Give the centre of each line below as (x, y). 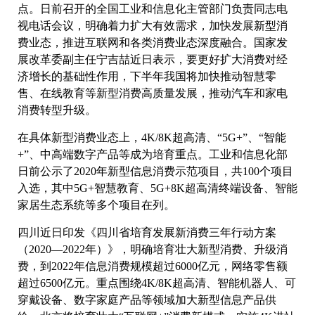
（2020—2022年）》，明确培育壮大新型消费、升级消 (153, 250)
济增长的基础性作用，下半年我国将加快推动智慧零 (147, 77)
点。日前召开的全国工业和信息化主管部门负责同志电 (153, 9)
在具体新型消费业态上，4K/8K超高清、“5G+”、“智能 (152, 138)
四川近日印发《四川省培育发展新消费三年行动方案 (147, 233)
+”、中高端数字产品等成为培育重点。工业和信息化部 (153, 155)
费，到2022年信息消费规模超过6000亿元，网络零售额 (153, 266)
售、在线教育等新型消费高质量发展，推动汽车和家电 (153, 94)
